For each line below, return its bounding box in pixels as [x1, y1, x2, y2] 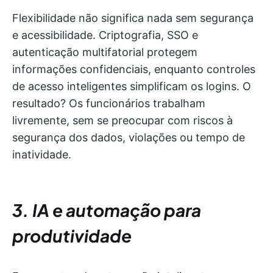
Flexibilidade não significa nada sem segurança [12, 12, 253, 24]
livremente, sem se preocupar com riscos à [12, 114, 233, 127]
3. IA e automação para [12, 199, 201, 221]
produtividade [12, 225, 132, 246]
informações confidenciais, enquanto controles [12, 63, 255, 76]
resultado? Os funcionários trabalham [12, 97, 205, 110]
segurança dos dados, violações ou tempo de [12, 131, 245, 144]
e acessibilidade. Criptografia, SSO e [12, 29, 198, 41]
